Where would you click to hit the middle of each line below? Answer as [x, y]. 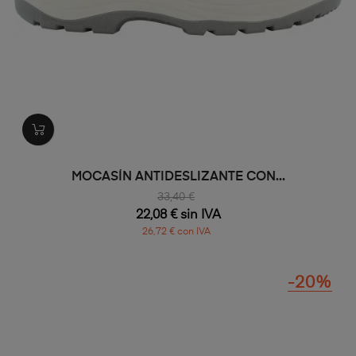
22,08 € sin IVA [178, 215]
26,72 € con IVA [176, 232]
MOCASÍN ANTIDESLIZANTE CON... [178, 177]
